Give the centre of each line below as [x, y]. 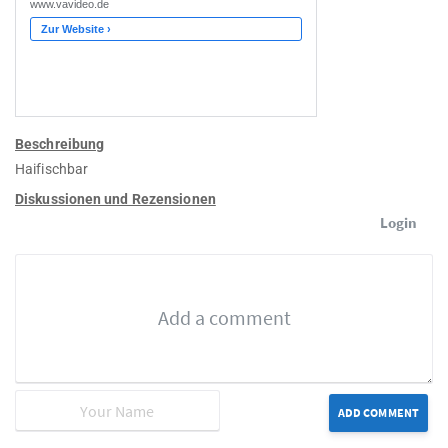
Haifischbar [52, 169]
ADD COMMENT [378, 413]
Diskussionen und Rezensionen [115, 199]
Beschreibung [60, 144]
